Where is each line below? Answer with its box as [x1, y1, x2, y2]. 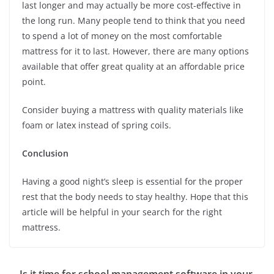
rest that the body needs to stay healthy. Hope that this [22, 190, 248, 202]
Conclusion [22, 147, 68, 159]
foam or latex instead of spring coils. [22, 119, 171, 131]
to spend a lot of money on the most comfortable [22, 29, 222, 42]
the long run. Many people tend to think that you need [22, 14, 245, 26]
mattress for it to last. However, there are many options [22, 45, 249, 57]
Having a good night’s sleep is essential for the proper [22, 175, 243, 187]
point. [22, 75, 46, 87]
